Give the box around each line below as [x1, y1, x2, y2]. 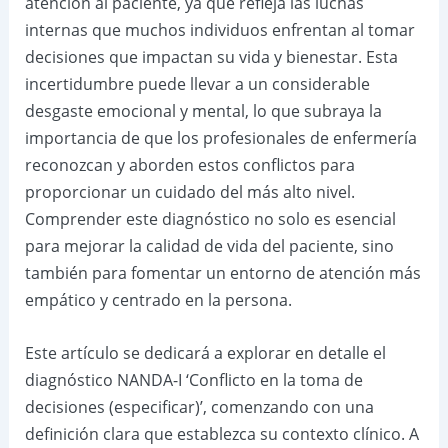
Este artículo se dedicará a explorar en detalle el [24, 341, 386, 364]
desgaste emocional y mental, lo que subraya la [24, 100, 382, 123]
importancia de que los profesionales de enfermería [24, 127, 417, 150]
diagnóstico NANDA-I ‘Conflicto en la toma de [24, 368, 363, 391]
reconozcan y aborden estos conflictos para [24, 154, 355, 177]
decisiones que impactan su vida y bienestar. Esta [24, 46, 398, 69]
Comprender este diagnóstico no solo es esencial [24, 208, 396, 231]
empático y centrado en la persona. [24, 289, 292, 312]
